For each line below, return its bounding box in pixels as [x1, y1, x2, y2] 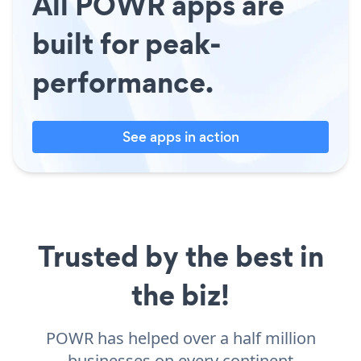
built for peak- [32, 23, 222, 64]
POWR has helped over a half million [45, 326, 316, 349]
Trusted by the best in [37, 235, 324, 276]
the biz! [131, 274, 230, 315]
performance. [32, 61, 214, 102]
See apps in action [122, 127, 239, 147]
